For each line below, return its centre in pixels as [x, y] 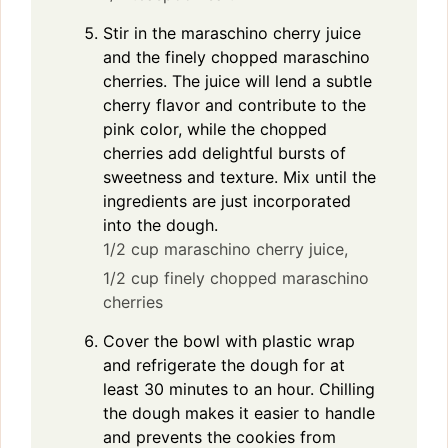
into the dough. [160, 224]
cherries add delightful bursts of [224, 152]
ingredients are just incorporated [227, 200]
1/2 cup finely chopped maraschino [236, 277]
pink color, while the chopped [215, 128]
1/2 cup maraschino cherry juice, [225, 248]
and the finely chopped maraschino [236, 56]
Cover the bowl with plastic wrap [229, 340]
